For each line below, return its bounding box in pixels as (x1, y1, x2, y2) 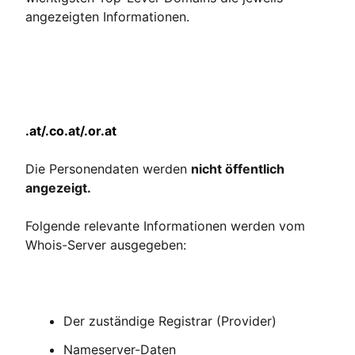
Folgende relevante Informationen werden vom (25, 218, 305, 234)
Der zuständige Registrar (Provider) (63, 313, 277, 329)
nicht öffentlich (191, 161, 284, 177)
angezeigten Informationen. (25, 9, 189, 25)
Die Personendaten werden (25, 161, 191, 177)
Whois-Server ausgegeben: (25, 237, 186, 253)
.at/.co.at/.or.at (25, 123, 116, 139)
